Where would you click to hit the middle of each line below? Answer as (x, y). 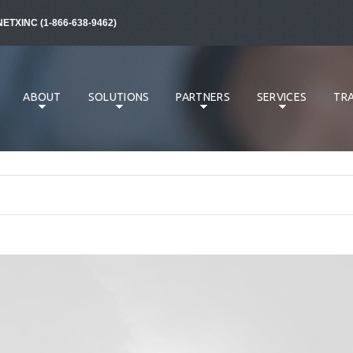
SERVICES (282, 97)
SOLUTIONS (119, 97)
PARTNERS (203, 97)
